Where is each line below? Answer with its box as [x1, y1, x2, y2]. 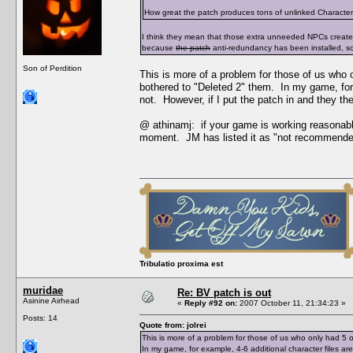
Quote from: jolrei [139, 320, 206, 329]
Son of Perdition [23, 63, 82, 72]
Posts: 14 [23, 313, 58, 322]
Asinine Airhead [23, 295, 80, 305]
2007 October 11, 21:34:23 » [237, 298, 346, 307]
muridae [23, 284, 63, 296]
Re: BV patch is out [177, 286, 271, 299]
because [142, 43, 176, 52]
